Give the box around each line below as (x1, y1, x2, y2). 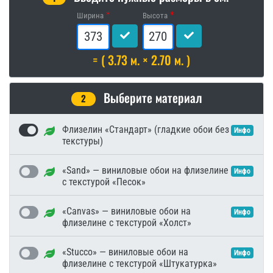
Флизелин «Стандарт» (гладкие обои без (62, 123, 229, 135)
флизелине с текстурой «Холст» (62, 216, 191, 229)
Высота (142, 10, 168, 20)
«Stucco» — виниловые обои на (62, 246, 188, 258)
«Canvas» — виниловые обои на (62, 205, 191, 217)
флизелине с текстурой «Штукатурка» (62, 257, 217, 269)
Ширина (76, 10, 104, 20)
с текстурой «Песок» (62, 175, 146, 188)
